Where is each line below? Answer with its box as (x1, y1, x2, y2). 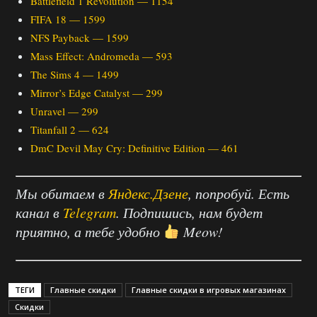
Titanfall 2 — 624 (30, 122, 109, 137)
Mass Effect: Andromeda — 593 (30, 49, 173, 63)
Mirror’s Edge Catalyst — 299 (30, 86, 163, 100)
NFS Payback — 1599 (30, 30, 129, 45)
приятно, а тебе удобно (16, 222, 163, 241)
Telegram (63, 203, 116, 221)
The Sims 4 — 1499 (30, 67, 119, 81)
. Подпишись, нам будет (116, 203, 263, 221)
